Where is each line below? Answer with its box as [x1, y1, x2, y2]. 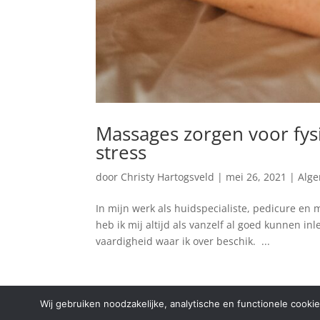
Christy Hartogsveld [121, 170, 215, 184]
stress [96, 139, 147, 166]
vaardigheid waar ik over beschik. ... [96, 234, 271, 249]
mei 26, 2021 [226, 170, 287, 184]
